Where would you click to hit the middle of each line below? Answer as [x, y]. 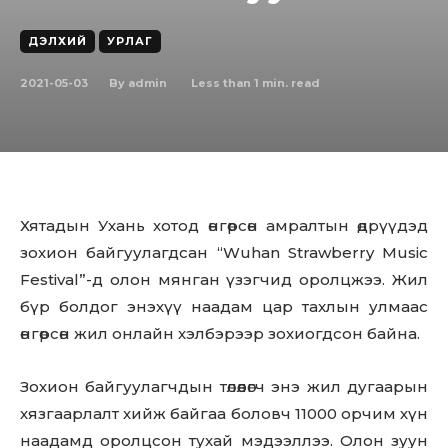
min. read [289, 82]
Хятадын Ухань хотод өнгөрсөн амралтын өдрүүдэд [224, 225]
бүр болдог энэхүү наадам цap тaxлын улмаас [224, 306]
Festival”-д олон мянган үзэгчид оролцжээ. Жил [224, 279]
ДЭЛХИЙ [57, 41]
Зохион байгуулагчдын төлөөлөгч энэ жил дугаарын [224, 386]
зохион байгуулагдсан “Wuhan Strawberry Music [224, 252]
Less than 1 [225, 82]
